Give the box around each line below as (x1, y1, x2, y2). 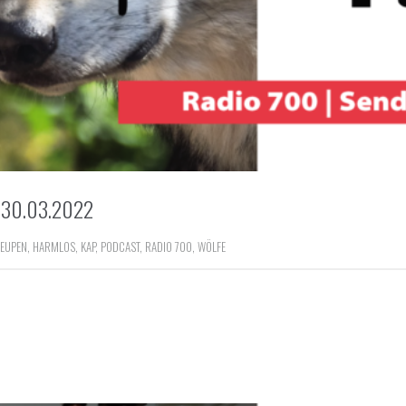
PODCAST (101, 237, 140, 256)
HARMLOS (33, 237, 75, 256)
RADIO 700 (145, 237, 192, 256)
